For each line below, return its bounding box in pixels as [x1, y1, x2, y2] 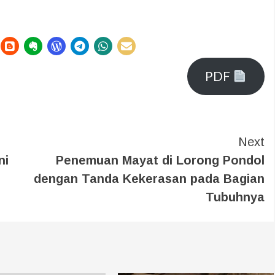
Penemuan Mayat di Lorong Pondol [56, 153, 265, 167]
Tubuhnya [206, 190, 265, 204]
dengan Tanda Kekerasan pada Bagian [34, 171, 265, 185]
